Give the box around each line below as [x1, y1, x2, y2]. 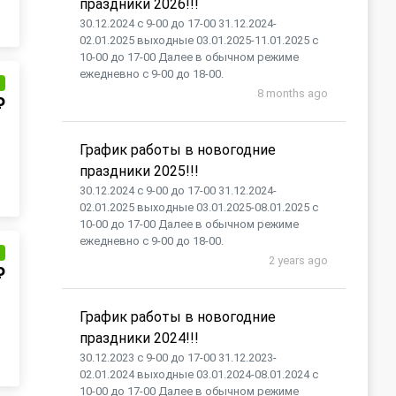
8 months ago [257, 87, 328, 100]
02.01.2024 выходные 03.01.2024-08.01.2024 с [80, 368, 318, 381]
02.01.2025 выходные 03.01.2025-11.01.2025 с [80, 34, 318, 47]
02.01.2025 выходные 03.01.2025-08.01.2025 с [80, 201, 318, 214]
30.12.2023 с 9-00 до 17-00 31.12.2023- [80, 351, 277, 364]
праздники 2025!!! [80, 163, 199, 179]
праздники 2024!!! [80, 330, 199, 346]
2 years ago [269, 254, 328, 267]
